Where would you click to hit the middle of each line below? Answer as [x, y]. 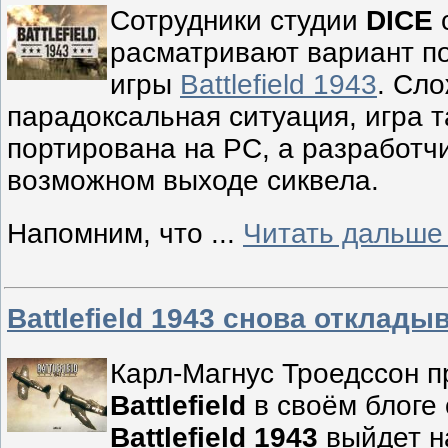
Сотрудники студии [238, 21]
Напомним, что [109, 234]
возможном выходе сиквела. [193, 181]
